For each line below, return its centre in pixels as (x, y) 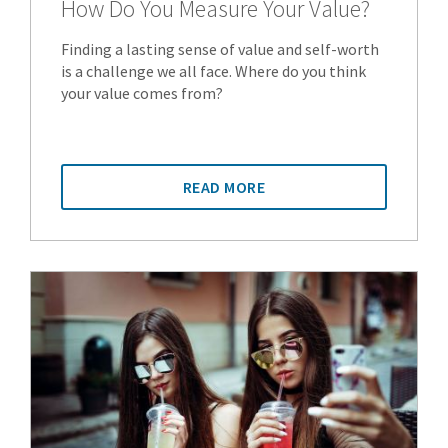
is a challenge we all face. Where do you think (213, 71)
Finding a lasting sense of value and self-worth (220, 49)
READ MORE (224, 187)
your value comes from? (142, 93)
